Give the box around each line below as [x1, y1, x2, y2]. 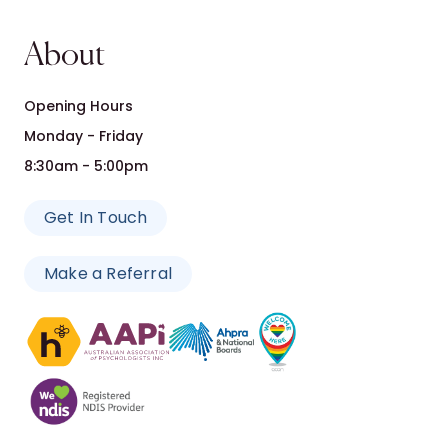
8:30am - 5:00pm [24, 155, 148, 176]
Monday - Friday [24, 125, 143, 146]
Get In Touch [44, 205, 148, 229]
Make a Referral [44, 261, 172, 285]
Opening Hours [24, 95, 133, 116]
